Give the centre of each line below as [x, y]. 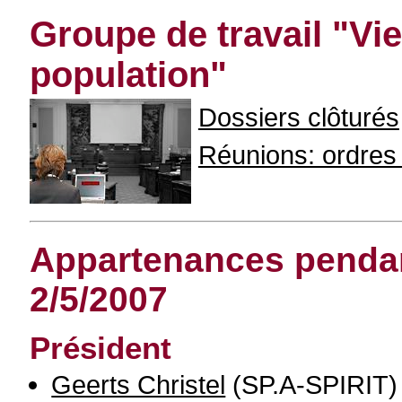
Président [101, 348]
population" [129, 74]
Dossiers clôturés [298, 117]
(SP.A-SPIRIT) [312, 385]
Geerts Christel [139, 385]
